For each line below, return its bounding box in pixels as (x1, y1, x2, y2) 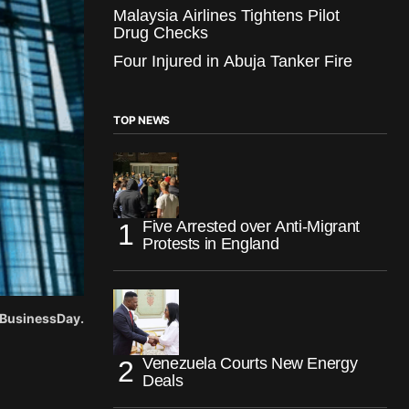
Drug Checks (113, 23, 208, 42)
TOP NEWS (113, 112, 171, 127)
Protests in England (142, 234, 279, 253)
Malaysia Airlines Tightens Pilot (113, 5, 340, 25)
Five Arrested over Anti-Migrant (142, 216, 360, 236)
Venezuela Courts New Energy (142, 353, 358, 372)
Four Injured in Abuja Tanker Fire (113, 51, 352, 70)
